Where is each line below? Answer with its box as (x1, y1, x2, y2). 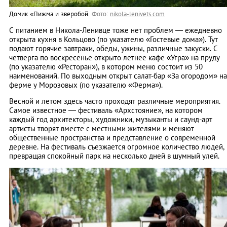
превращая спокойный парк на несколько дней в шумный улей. (9, 150, 219, 161)
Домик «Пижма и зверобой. (9, 9, 92, 18)
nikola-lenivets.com (110, 9, 165, 18)
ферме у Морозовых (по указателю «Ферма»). (9, 80, 163, 90)
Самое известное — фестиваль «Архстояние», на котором (9, 105, 203, 115)
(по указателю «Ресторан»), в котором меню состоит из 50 (9, 61, 203, 71)
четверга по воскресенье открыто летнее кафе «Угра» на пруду (9, 52, 220, 62)
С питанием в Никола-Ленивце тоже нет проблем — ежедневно (9, 25, 222, 35)
